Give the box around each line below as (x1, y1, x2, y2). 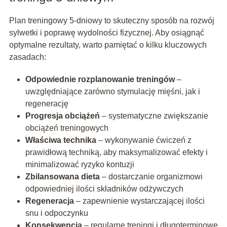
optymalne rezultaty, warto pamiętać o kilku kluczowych (9, 41, 207, 50)
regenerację (25, 99, 68, 108)
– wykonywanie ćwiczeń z (96, 136, 192, 145)
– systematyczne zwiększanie (99, 111, 208, 121)
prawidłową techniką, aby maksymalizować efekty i (25, 148, 208, 157)
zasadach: (9, 53, 46, 62)
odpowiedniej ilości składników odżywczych (25, 184, 183, 194)
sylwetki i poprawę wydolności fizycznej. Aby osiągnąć (9, 28, 204, 37)
